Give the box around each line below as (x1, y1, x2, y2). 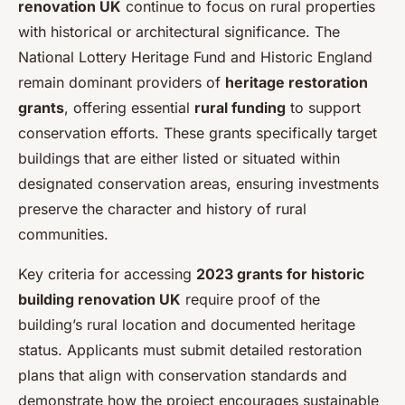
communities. (18, 224, 108, 243)
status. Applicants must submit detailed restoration (18, 340, 362, 359)
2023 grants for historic (196, 264, 364, 283)
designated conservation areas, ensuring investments (18, 174, 379, 193)
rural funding (194, 98, 286, 117)
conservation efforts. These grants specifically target (18, 123, 377, 142)
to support (286, 98, 361, 117)
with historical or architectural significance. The (18, 22, 340, 41)
